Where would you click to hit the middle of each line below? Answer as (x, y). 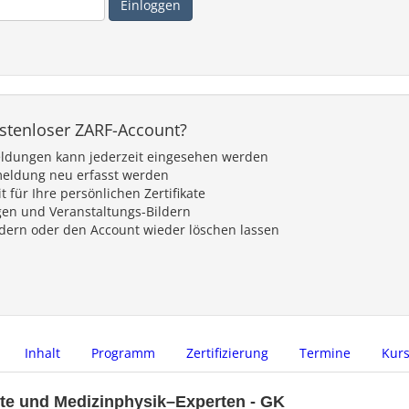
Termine (325, 353)
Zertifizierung (227, 353)
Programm (123, 353)
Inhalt (42, 353)
